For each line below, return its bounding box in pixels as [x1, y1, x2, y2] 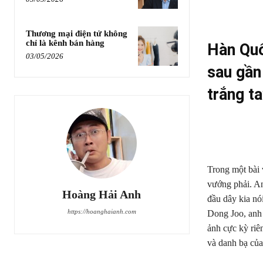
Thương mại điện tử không [26, 28, 127, 38]
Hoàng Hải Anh [62, 188, 141, 201]
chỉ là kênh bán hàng [26, 38, 104, 48]
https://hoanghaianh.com [67, 208, 136, 215]
